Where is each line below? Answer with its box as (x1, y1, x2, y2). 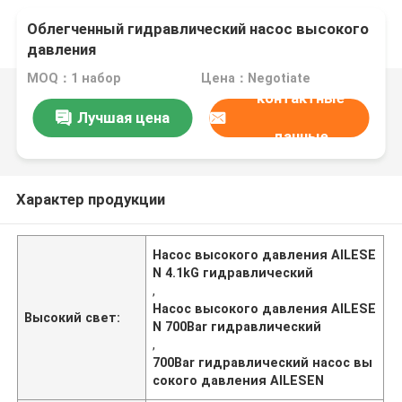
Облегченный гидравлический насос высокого (27, 20, 370, 39)
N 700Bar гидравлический (153, 319, 322, 334)
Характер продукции (15, 189, 165, 208)
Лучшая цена (76, 108, 170, 127)
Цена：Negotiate (200, 71, 310, 86)
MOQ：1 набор (27, 71, 122, 86)
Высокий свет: (24, 310, 121, 325)
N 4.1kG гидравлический (153, 265, 314, 280)
